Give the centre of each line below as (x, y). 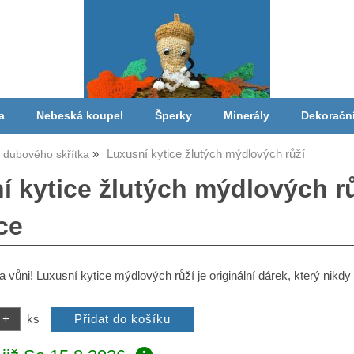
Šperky (173, 116)
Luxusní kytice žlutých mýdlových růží (206, 154)
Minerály (246, 116)
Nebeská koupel (79, 116)
